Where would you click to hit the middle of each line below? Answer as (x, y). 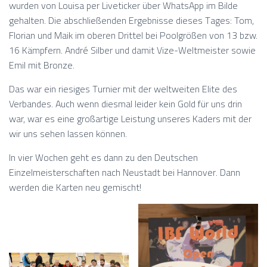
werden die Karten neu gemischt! (75, 187)
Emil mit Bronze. (42, 65)
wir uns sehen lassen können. (68, 133)
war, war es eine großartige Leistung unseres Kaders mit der (130, 119)
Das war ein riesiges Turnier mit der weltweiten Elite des (123, 89)
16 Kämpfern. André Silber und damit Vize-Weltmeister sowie (132, 50)
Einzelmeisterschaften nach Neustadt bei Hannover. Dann (125, 172)
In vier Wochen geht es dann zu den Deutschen (103, 157)
